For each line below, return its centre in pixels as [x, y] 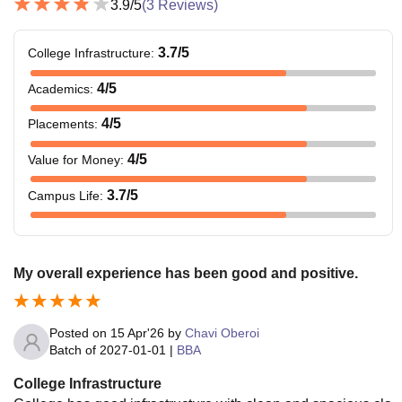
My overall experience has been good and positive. [186, 274]
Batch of [73, 350]
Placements [61, 124]
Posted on [80, 333]
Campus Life [64, 195]
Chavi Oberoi [222, 333]
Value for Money [74, 160]
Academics [59, 88]
